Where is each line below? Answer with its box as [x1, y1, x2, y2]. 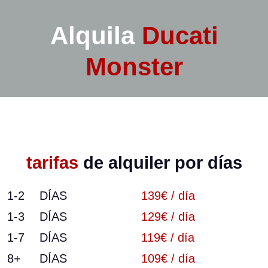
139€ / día [141, 188, 195, 202]
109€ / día [141, 251, 195, 265]
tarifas [26, 153, 78, 172]
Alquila [50, 21, 135, 50]
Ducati [141, 21, 218, 50]
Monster [85, 52, 183, 81]
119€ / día [141, 230, 194, 244]
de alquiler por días [78, 153, 242, 172]
